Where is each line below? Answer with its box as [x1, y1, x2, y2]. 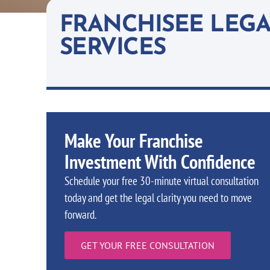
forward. [64, 207, 96, 222]
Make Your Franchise [64, 128, 203, 153]
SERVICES [59, 36, 166, 60]
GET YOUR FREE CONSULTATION [81, 239, 215, 252]
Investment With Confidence [64, 149, 256, 174]
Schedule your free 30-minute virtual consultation [64, 173, 259, 188]
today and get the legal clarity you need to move [64, 190, 252, 205]
